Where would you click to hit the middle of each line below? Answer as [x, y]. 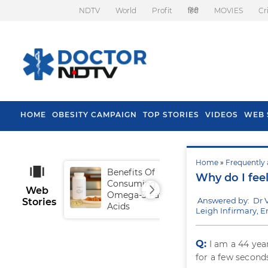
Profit [162, 10]
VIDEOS [222, 115]
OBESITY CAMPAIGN [95, 115]
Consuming [132, 184]
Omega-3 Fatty [139, 195]
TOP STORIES [171, 115]
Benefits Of [131, 172]
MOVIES [229, 10]
